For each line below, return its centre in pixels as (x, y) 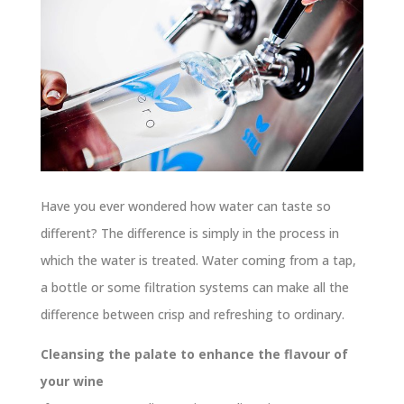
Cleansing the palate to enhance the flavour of (194, 353)
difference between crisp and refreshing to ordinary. (192, 314)
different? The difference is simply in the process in (189, 233)
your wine (72, 381)
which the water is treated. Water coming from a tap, (198, 260)
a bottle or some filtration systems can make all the (194, 287)
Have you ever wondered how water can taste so (185, 206)
